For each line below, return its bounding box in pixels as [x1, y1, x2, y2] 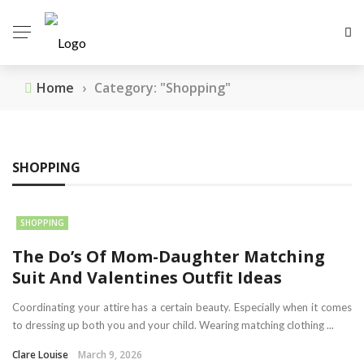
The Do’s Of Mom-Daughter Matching [12, 245, 325, 267]
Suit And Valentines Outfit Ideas [12, 266, 282, 288]
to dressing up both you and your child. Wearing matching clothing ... [12, 318, 334, 331]
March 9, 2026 [78, 348, 142, 362]
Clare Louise [12, 348, 68, 362]
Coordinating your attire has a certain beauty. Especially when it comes [12, 301, 352, 314]
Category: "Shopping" [94, 79, 231, 97]
